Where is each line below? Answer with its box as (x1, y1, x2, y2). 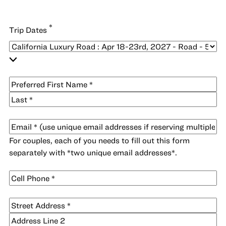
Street (9, 213, 31, 223)
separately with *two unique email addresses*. (9, 147, 177, 157)
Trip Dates (9, 25, 47, 35)
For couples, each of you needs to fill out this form (9, 135, 190, 145)
